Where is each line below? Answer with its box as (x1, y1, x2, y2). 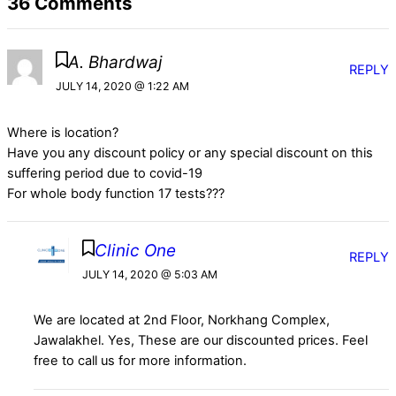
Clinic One (95, 240, 177, 262)
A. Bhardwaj (67, 52, 163, 73)
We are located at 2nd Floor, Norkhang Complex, (34, 312, 331, 329)
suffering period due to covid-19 (7, 164, 202, 181)
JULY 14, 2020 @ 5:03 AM (81, 268, 217, 282)
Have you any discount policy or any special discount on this (7, 144, 373, 161)
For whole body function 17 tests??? (7, 185, 225, 202)
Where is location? (7, 124, 118, 141)
